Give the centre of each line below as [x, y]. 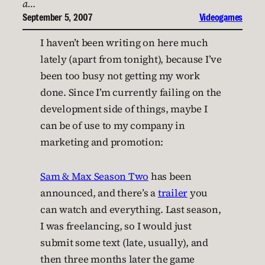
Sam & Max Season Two [94, 177]
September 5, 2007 [57, 17]
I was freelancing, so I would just [116, 226]
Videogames [221, 17]
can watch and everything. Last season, [131, 210]
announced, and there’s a [99, 193]
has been [170, 177]
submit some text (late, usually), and [124, 243]
